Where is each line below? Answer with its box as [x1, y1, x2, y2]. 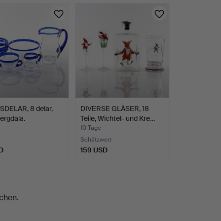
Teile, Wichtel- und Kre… [80, 113, 155, 123]
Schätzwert [80, 135, 111, 144]
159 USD [80, 145, 108, 154]
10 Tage [80, 123, 101, 132]
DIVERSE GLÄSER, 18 [80, 104, 149, 113]
